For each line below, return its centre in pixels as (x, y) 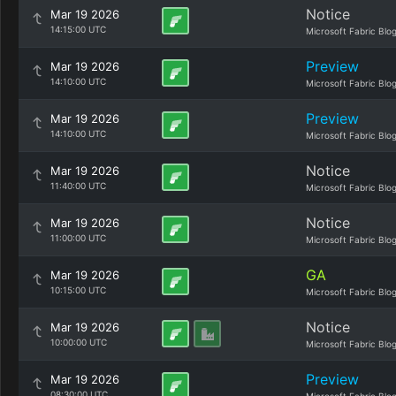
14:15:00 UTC (78, 29)
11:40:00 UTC (78, 186)
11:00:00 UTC (78, 238)
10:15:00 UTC (78, 290)
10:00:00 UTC (79, 342)
